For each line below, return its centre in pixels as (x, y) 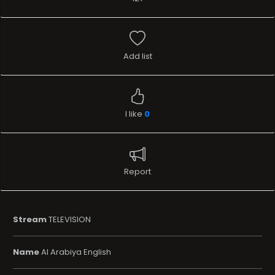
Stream (30, 220)
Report (137, 172)
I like (135, 114)
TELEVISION (69, 220)
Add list (137, 56)
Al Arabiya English (75, 252)
